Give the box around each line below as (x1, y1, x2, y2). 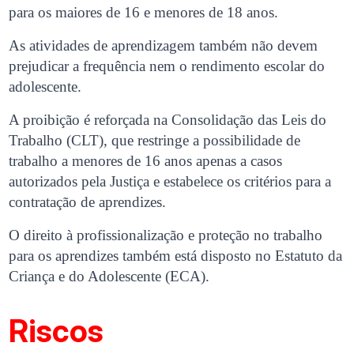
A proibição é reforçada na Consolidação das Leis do (9, 111, 327, 129)
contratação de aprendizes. (9, 194, 167, 211)
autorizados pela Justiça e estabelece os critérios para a (9, 173, 332, 190)
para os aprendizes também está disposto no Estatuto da (9, 247, 343, 265)
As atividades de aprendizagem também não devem (9, 37, 318, 55)
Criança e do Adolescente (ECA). (9, 268, 210, 285)
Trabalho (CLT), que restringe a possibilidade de (9, 132, 301, 149)
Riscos (9, 311, 104, 349)
